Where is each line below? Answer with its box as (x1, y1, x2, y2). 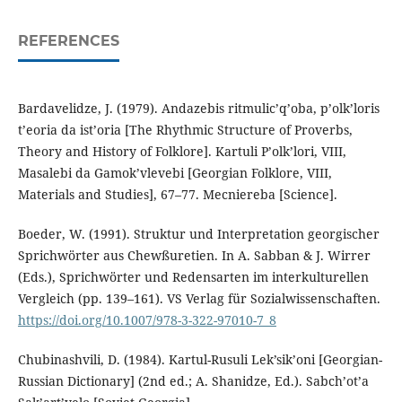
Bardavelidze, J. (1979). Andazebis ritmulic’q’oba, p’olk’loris (17, 100, 380, 118)
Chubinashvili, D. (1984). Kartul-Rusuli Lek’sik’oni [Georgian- (17, 351, 382, 369)
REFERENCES (17, 32, 119, 50)
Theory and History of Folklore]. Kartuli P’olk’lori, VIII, (17, 143, 346, 161)
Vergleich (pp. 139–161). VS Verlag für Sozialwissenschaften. (17, 290, 380, 308)
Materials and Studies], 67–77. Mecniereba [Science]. (17, 186, 337, 204)
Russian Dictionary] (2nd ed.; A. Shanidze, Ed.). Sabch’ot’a (17, 372, 369, 390)
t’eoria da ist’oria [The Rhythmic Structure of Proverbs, (17, 121, 353, 139)
